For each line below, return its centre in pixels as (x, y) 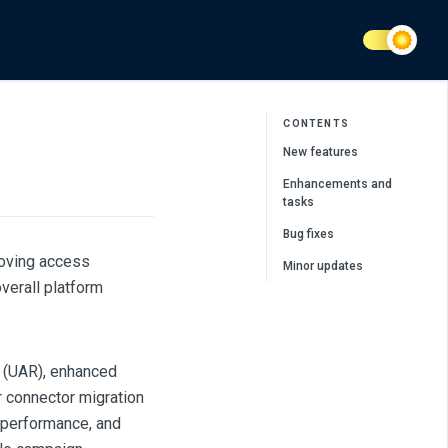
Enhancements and (338, 184)
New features (321, 152)
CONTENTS (316, 123)
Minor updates (323, 266)
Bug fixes (309, 234)
